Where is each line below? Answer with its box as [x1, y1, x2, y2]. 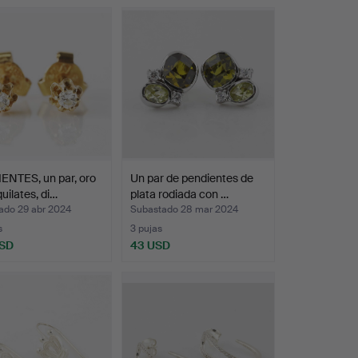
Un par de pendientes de [129, 170, 253, 185]
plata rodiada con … [129, 186, 229, 201]
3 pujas [129, 221, 162, 235]
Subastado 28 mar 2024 [129, 202, 238, 216]
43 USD [129, 237, 170, 253]
